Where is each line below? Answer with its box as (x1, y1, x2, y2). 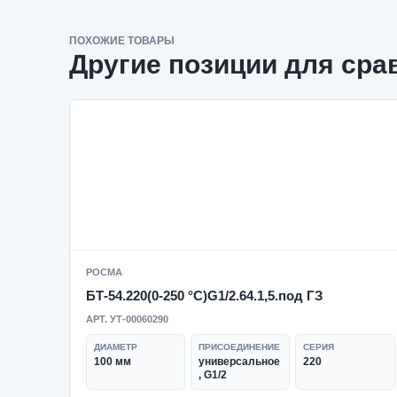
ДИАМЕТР (94, 342, 137, 352)
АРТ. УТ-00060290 (86, 314, 168, 324)
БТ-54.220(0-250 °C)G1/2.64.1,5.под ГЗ (86, 288, 323, 303)
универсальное (198, 355, 281, 368)
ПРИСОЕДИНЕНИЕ (198, 342, 281, 352)
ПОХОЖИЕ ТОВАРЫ (69, 35, 175, 47)
